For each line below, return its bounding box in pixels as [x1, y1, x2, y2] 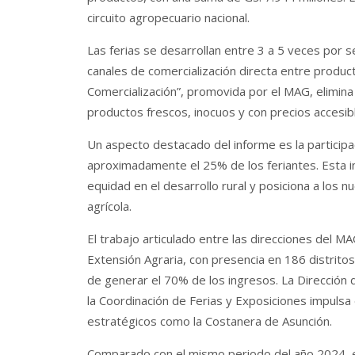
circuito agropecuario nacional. [86, 9, 250, 25]
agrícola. [86, 197, 132, 214]
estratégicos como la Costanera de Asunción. [86, 312, 332, 329]
